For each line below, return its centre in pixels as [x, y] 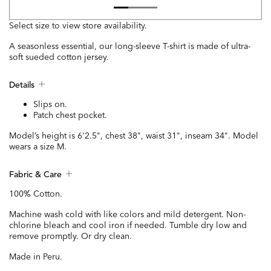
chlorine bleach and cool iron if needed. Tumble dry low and [128, 225]
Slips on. [50, 104]
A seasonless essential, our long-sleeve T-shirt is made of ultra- [130, 46]
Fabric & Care [35, 175]
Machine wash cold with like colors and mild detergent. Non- [127, 214]
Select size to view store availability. [78, 26]
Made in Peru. [36, 257]
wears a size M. [38, 147]
